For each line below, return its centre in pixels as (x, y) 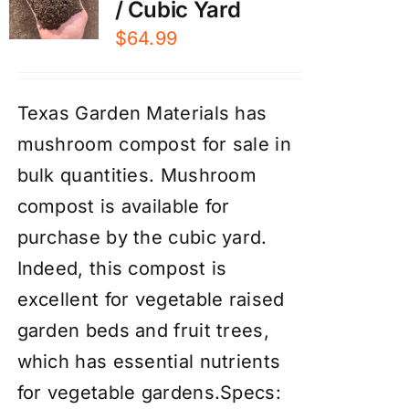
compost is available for (123, 206)
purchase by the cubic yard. (142, 237)
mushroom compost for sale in (154, 144)
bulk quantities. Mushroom (137, 175)
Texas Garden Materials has (142, 113)
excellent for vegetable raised (151, 299)
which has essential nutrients (149, 361)
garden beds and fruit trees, (143, 330)
